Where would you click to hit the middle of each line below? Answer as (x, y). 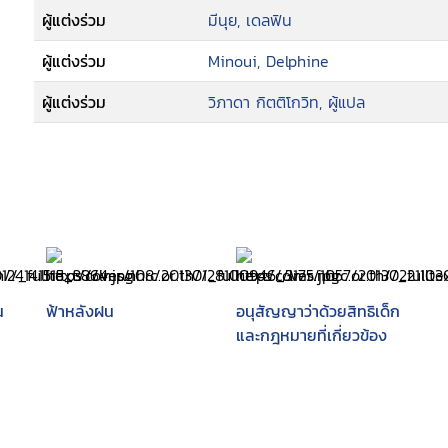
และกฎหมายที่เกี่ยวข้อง (311, 335)
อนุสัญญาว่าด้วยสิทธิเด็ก (318, 311)
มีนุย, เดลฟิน (250, 20)
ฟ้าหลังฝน (80, 311)
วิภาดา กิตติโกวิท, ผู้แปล (286, 102)
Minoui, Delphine (268, 61)
